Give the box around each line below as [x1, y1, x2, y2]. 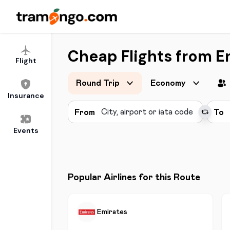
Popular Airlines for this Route [68, 173, 200, 182]
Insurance [7, 91, 44, 100]
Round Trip [76, 79, 120, 87]
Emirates [97, 208, 127, 216]
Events [13, 126, 39, 135]
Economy [150, 79, 186, 87]
